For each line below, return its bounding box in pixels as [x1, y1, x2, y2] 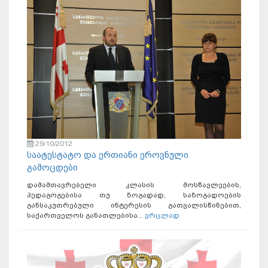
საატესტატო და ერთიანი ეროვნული [27, 149, 188, 160]
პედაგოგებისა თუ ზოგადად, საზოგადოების [27, 190, 241, 199]
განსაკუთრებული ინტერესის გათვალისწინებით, [27, 200, 241, 209]
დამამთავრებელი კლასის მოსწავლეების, [27, 180, 241, 189]
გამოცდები [27, 162, 78, 173]
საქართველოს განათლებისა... [27, 211, 145, 220]
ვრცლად [145, 211, 179, 220]
